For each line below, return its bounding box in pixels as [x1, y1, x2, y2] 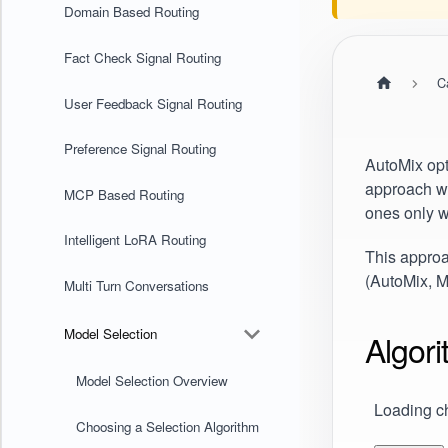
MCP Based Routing [63, 184, 184, 204]
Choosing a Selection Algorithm [75, 416, 259, 436]
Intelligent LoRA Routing [63, 230, 206, 250]
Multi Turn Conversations [63, 275, 209, 295]
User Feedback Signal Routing [63, 93, 242, 113]
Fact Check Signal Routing [63, 47, 221, 67]
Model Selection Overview [75, 371, 228, 391]
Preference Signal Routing [63, 139, 216, 159]
